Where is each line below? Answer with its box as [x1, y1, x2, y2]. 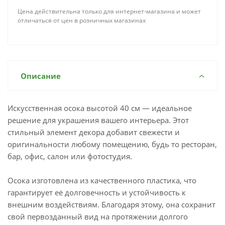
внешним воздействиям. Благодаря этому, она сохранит [8, 199, 215, 209]
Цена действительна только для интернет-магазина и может [18, 7, 201, 16]
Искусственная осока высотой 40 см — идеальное [8, 103, 192, 113]
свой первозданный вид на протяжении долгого [8, 211, 188, 221]
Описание [21, 71, 61, 81]
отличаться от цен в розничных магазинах [18, 16, 146, 25]
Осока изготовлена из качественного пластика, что [8, 175, 196, 185]
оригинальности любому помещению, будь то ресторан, [8, 139, 217, 149]
